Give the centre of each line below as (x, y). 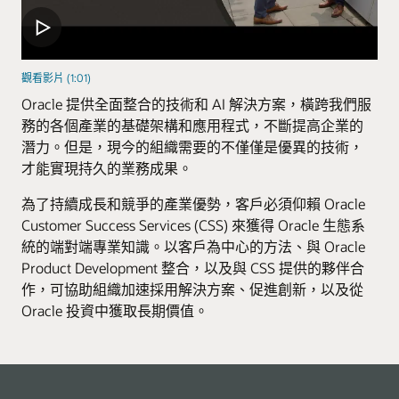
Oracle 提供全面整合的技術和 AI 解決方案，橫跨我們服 (196, 103)
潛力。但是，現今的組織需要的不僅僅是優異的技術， (192, 146)
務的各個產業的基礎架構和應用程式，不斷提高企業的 (192, 125)
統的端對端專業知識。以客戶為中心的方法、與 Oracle (193, 246)
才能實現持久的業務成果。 (107, 167)
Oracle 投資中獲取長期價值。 (115, 310)
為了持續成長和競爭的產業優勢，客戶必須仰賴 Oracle (193, 203)
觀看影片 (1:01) (56, 77)
